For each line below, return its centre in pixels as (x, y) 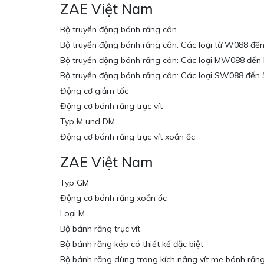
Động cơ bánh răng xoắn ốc (113, 198)
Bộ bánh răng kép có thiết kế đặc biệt (132, 244)
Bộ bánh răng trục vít (100, 229)
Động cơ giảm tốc (94, 91)
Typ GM (75, 183)
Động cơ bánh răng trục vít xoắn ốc (128, 137)
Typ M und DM (88, 122)
